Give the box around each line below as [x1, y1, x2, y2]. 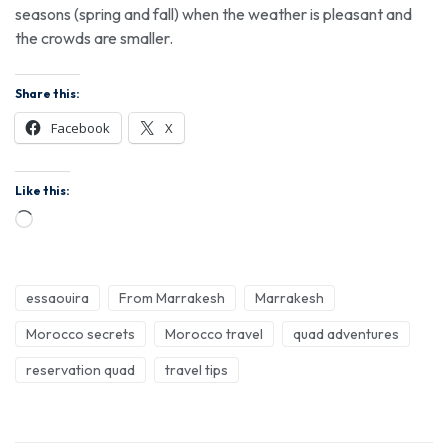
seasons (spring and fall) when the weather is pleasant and [15, 3, 412, 24]
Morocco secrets [26, 324, 135, 343]
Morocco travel [165, 324, 263, 343]
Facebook [51, 118, 110, 137]
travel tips [165, 360, 228, 379]
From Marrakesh [119, 288, 225, 307]
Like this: [15, 182, 70, 198]
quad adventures [293, 324, 399, 343]
